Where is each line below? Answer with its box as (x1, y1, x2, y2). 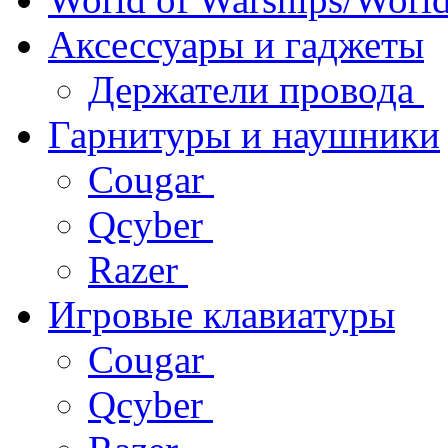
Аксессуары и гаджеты (48, 22, 424, 66)
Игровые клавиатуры (48, 292, 395, 336)
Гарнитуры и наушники (48, 112, 440, 156)
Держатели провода (88, 67, 424, 111)
